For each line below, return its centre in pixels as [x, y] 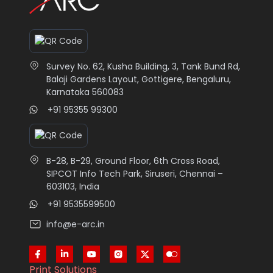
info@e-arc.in [76, 224]
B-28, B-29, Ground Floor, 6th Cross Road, [133, 161]
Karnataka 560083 [85, 92]
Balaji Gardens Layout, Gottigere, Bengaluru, [139, 79]
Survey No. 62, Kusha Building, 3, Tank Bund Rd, [143, 66]
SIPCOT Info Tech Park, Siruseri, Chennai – [135, 173]
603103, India [73, 186]
